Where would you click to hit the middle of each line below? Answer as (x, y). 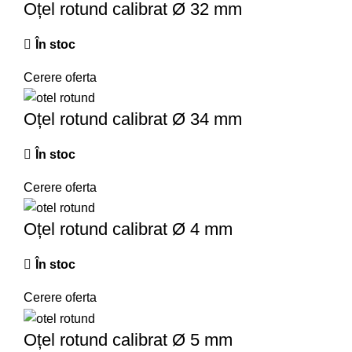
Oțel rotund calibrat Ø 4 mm (128, 229)
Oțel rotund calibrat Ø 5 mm (128, 339)
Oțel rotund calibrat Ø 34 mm (133, 119)
